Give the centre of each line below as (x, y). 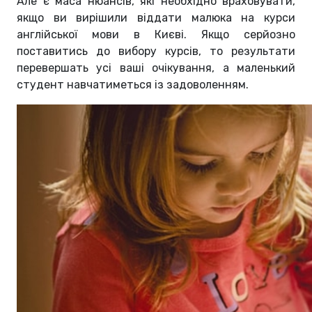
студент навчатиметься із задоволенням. (133, 85)
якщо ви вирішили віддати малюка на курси (156, 18)
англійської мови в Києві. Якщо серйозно (156, 35)
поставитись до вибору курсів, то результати (156, 52)
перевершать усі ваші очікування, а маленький (156, 68)
